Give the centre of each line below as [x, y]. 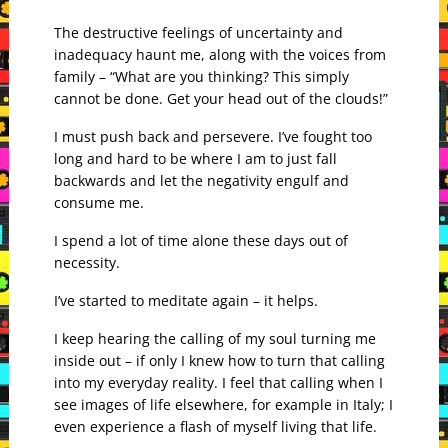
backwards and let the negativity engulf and [201, 181]
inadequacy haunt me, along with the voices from [219, 55]
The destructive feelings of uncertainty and [198, 33]
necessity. [86, 263]
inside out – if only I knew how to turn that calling [219, 361]
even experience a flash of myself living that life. [215, 427]
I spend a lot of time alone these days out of [200, 241]
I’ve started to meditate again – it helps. [185, 301]
